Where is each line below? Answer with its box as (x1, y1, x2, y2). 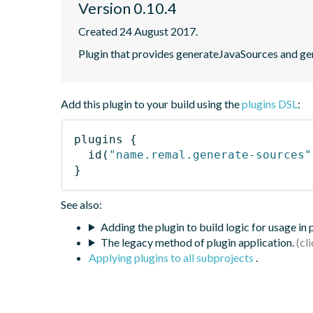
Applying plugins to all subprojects (89, 250, 256, 264)
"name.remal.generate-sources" (109, 147, 312, 161)
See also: (61, 197, 102, 211)
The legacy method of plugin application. (100, 235, 294, 249)
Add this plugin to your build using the (61, 96, 242, 110)
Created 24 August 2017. (78, 24, 198, 38)
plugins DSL (242, 96, 298, 110)
